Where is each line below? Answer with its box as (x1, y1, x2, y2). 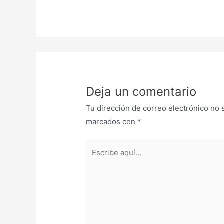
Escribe (85, 141, 112, 151)
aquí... (85, 154, 107, 164)
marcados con (86, 117, 138, 127)
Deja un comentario (86, 84, 197, 99)
